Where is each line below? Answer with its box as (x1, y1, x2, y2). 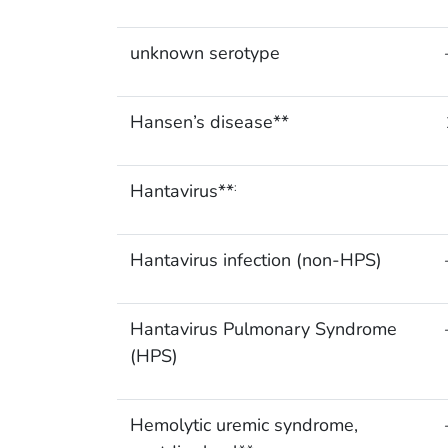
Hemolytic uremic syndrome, (129, 413, 358, 438)
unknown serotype (129, 41, 280, 66)
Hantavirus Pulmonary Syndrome (129, 317, 397, 342)
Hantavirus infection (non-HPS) (129, 248, 382, 273)
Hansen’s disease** (129, 110, 289, 135)
